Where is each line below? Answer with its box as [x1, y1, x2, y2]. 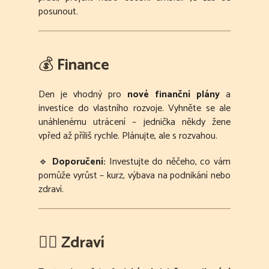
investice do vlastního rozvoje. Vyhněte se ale [38, 100, 231, 117]
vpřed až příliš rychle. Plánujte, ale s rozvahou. [38, 128, 217, 145]
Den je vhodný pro [38, 86, 127, 103]
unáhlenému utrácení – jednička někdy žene [38, 114, 231, 131]
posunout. [38, 4, 78, 20]
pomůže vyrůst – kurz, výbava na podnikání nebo [38, 168, 231, 184]
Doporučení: [52, 154, 106, 171]
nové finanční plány [127, 86, 220, 103]
